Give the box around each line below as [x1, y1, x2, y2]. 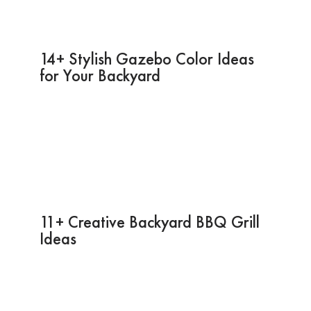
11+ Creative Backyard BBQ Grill [39, 210, 260, 233]
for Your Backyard [39, 64, 160, 86]
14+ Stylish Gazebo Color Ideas [39, 47, 254, 69]
